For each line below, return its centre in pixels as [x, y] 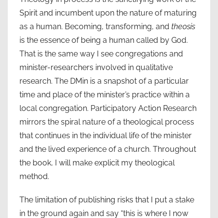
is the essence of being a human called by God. [104, 40]
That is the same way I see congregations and [101, 54]
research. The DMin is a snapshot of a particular [104, 81]
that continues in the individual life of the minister [106, 135]
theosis [183, 26]
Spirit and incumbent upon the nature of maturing [108, 13]
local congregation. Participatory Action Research [108, 108]
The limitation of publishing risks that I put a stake [107, 200]
